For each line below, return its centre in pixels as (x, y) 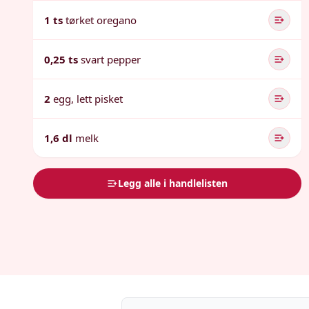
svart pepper (111, 59)
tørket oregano (101, 20)
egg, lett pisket (88, 99)
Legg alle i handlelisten (173, 183)
